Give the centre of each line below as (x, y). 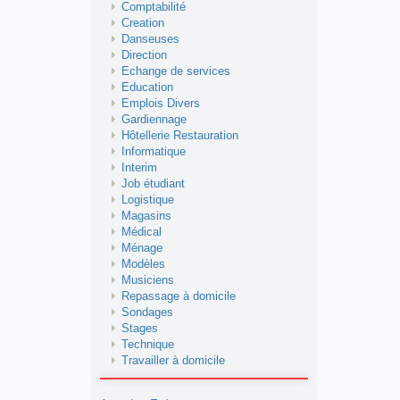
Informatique (154, 152)
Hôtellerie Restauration (180, 136)
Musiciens (148, 280)
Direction (144, 55)
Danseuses (150, 39)
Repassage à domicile (179, 296)
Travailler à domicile (173, 361)
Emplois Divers (161, 104)
